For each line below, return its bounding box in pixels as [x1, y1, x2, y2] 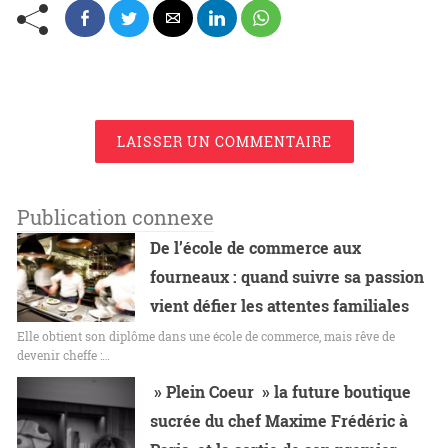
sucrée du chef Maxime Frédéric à [150, 410, 409, 432]
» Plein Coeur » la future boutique [150, 381, 412, 403]
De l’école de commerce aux [150, 237, 362, 259]
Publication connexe [17, 204, 214, 231]
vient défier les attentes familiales [150, 295, 410, 317]
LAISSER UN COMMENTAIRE [116, 132, 332, 152]
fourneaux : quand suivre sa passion [150, 266, 425, 288]
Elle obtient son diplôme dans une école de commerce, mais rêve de [17, 328, 395, 345]
